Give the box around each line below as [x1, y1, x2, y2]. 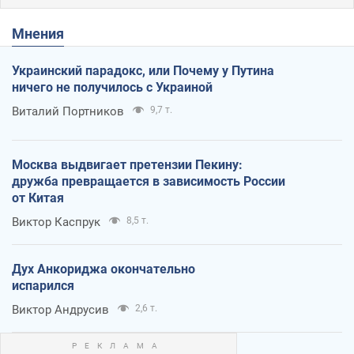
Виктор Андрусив [12, 303, 109, 318]
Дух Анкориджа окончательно [12, 262, 195, 277]
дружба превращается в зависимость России [12, 174, 285, 190]
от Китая [12, 190, 64, 206]
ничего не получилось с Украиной [12, 80, 213, 96]
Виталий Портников [12, 104, 124, 119]
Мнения [24, 25, 64, 43]
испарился [12, 278, 74, 294]
